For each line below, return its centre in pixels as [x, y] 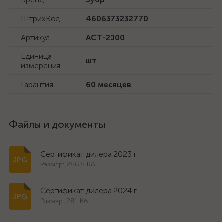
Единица [36, 56]
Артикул [35, 37]
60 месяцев [109, 84]
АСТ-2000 [105, 37]
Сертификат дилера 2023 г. [89, 154]
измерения [41, 66]
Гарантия [37, 84]
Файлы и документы [57, 124]
